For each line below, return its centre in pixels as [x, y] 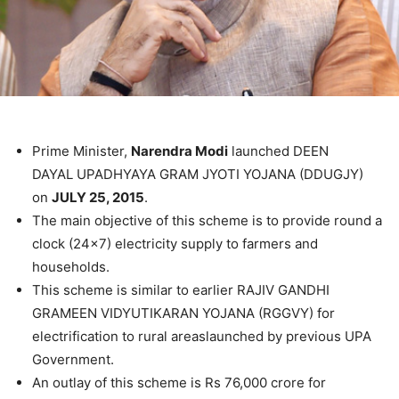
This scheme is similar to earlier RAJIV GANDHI [181, 290]
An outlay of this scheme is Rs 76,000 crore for [179, 383]
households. [71, 267]
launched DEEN [278, 151]
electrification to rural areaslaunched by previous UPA [202, 337]
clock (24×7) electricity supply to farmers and [175, 244]
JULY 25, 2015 [98, 198]
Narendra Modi [179, 151]
